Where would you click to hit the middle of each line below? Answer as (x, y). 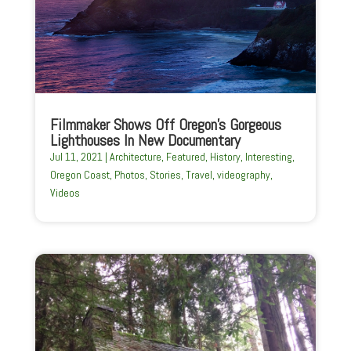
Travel (199, 174)
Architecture (135, 156)
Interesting (268, 156)
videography (243, 174)
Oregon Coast (80, 174)
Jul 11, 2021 (76, 156)
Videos (65, 192)
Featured (185, 156)
